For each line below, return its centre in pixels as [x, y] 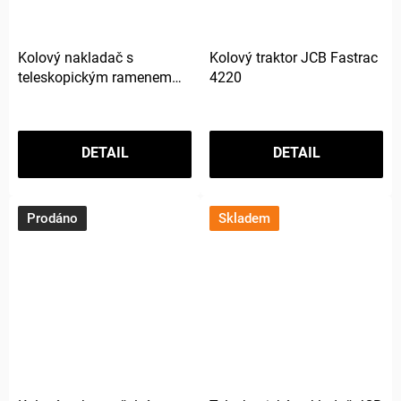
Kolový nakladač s [76, 57]
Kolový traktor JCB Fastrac [294, 57]
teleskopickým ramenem [95, 77]
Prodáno [52, 218]
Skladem [244, 218]
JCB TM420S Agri [74, 97]
